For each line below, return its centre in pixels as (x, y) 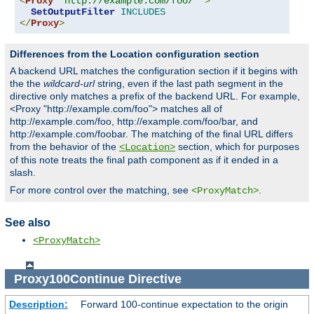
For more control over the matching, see (101, 190)
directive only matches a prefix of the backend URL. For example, (155, 96)
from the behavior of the (64, 146)
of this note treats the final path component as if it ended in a (144, 159)
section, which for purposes (237, 146)
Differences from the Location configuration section (135, 54)
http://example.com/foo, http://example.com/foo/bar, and (134, 121)
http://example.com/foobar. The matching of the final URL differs (151, 134)
